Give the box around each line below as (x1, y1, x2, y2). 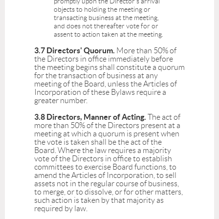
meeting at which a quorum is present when (34, 130, 179, 138)
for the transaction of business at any (34, 71, 158, 80)
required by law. (34, 204, 89, 213)
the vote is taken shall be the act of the (34, 138, 162, 147)
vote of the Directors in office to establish (34, 154, 172, 163)
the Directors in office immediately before (34, 55, 173, 64)
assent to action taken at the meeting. (54, 30, 165, 39)
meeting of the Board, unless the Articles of (34, 80, 177, 88)
